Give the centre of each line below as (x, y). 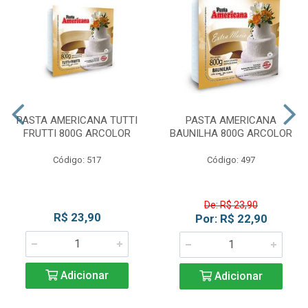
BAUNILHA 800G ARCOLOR (231, 134)
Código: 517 (77, 160)
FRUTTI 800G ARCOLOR (77, 134)
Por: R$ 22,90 (231, 219)
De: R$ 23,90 (231, 205)
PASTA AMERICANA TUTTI (77, 121)
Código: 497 (231, 160)
